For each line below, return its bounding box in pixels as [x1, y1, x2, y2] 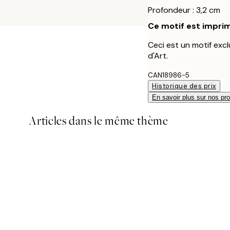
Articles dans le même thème [29, 112, 168, 129]
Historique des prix [152, 82, 216, 90]
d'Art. [148, 50, 168, 61]
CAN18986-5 [148, 71, 189, 80]
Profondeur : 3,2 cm [148, 5, 220, 15]
